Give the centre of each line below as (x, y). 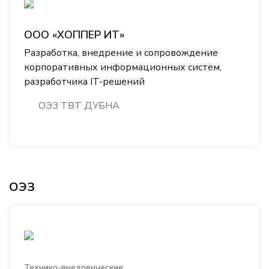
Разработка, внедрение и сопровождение (121, 53)
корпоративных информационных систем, (123, 67)
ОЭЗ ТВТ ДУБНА (79, 106)
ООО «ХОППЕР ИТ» (74, 35)
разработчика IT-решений (84, 82)
